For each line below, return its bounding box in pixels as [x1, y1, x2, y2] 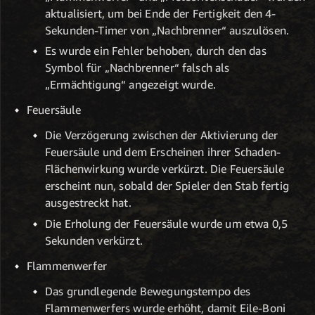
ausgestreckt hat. [45, 195, 131, 210]
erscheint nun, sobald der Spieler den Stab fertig [45, 179, 289, 193]
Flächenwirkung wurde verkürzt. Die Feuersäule [45, 162, 285, 176]
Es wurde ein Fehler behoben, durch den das [45, 44, 266, 58]
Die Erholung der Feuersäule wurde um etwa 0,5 [45, 216, 288, 231]
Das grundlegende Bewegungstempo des [45, 283, 251, 298]
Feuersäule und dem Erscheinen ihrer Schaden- [45, 145, 281, 160]
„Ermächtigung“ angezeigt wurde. [45, 77, 216, 92]
